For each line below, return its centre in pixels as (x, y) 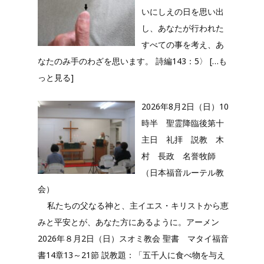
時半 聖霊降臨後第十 (182, 123)
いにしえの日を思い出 (182, 12)
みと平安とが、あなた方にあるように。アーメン (128, 222)
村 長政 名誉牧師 (178, 156)
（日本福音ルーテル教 (182, 173)
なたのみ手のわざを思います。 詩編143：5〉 (124, 61)
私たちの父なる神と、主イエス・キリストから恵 (133, 206)
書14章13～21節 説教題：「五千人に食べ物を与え (131, 255)
